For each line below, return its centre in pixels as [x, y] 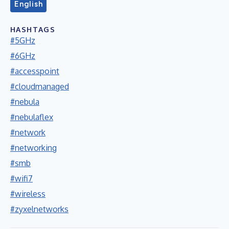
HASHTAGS [33, 29]
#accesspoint [35, 71]
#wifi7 [21, 178]
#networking [33, 147]
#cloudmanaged [40, 86]
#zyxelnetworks [39, 209]
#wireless [28, 193]
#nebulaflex [32, 117]
